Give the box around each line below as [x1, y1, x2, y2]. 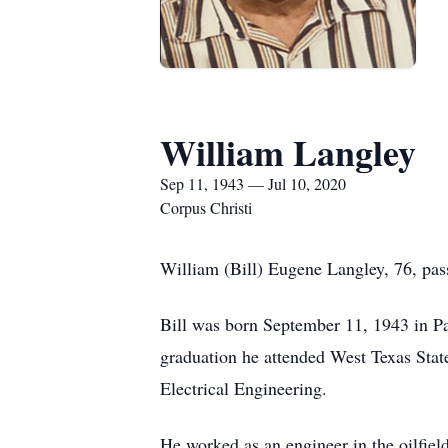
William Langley [160, 126, 416, 178]
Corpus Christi [160, 197, 252, 218]
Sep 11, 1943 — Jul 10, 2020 [160, 173, 346, 194]
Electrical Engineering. [160, 376, 327, 400]
